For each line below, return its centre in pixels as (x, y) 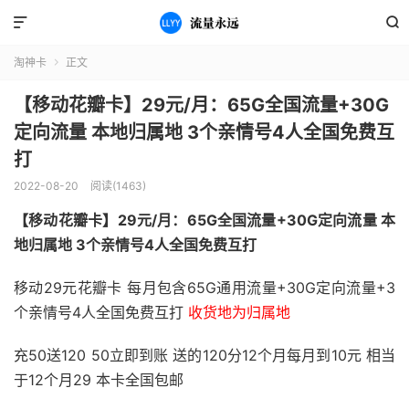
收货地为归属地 (239, 312)
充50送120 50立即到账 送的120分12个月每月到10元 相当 (204, 355)
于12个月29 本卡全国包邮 (99, 380)
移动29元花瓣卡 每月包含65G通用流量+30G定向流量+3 (204, 288)
